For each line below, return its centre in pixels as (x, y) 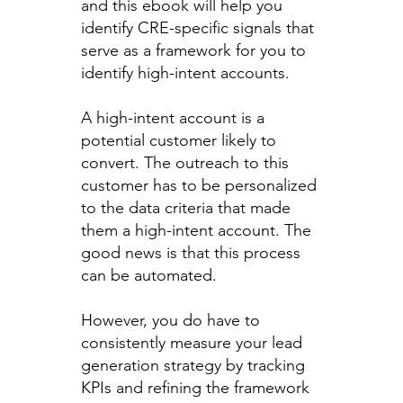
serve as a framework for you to (193, 50)
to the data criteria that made (185, 207)
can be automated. (151, 275)
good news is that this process (190, 252)
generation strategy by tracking (193, 365)
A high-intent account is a (172, 117)
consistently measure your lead (191, 342)
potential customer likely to (178, 140)
